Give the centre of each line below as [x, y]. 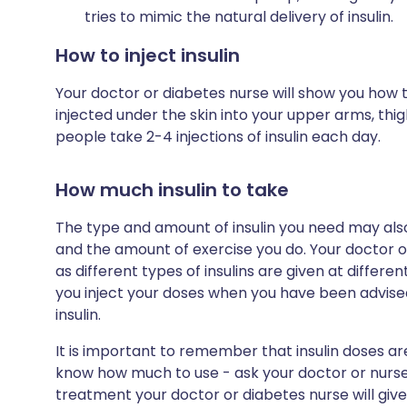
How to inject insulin [148, 55]
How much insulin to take [172, 190]
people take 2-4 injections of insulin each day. [218, 137]
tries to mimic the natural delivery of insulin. [239, 17]
